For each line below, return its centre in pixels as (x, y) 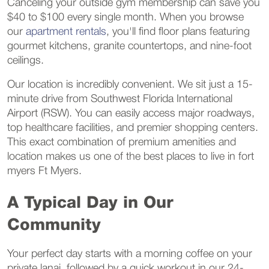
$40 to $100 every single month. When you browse (125, 17)
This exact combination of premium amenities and (122, 142)
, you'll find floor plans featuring (178, 32)
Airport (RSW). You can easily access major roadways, (131, 113)
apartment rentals (65, 32)
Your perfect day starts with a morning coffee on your (130, 254)
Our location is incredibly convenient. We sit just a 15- (130, 84)
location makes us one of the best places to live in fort (131, 156)
